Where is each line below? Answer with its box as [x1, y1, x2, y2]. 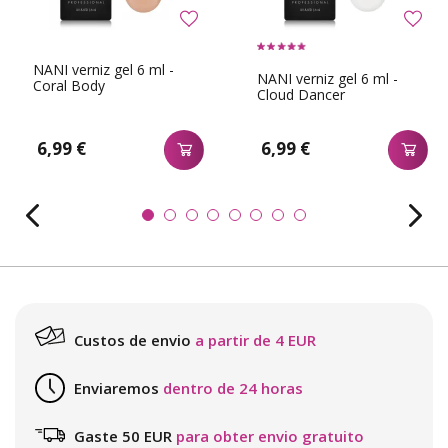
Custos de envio [74, 329, 191, 350]
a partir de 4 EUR [195, 329, 316, 350]
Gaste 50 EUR [74, 425, 172, 446]
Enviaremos [74, 377, 159, 398]
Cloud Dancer [257, 85, 345, 105]
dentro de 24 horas [163, 377, 303, 398]
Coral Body [33, 76, 105, 95]
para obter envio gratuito [176, 425, 364, 446]
